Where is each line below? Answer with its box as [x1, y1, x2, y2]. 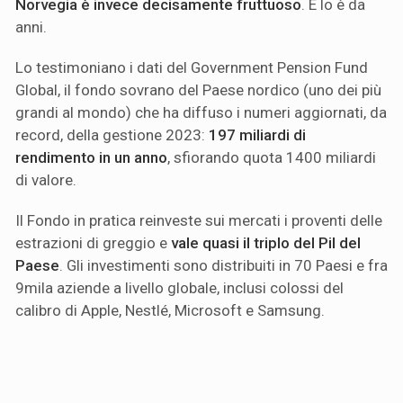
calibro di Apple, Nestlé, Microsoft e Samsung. [15, 300, 325, 319]
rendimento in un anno [15, 148, 167, 166]
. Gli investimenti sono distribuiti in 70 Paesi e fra [59, 255, 388, 274]
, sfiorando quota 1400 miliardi [167, 148, 376, 166]
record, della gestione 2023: [15, 125, 209, 144]
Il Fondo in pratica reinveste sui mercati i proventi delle [15, 210, 382, 229]
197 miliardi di [209, 125, 306, 144]
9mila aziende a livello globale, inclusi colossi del [15, 278, 344, 297]
